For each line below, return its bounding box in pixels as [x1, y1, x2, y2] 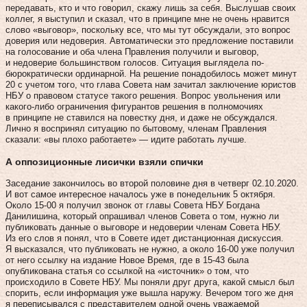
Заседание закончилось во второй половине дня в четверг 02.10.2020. [5, 177, 299, 188]
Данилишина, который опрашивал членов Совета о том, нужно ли [5, 210, 279, 221]
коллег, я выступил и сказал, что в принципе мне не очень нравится [5, 13, 289, 24]
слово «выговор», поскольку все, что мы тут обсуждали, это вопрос [5, 24, 291, 35]
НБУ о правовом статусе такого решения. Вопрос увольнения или [5, 90, 280, 101]
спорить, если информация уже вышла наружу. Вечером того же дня [5, 287, 293, 298]
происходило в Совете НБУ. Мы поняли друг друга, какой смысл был [5, 276, 295, 287]
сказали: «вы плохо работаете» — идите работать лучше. [5, 134, 247, 145]
